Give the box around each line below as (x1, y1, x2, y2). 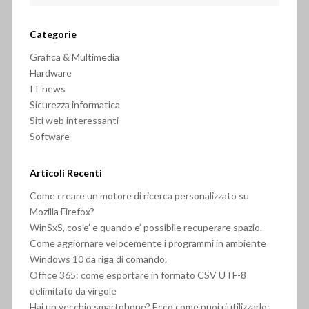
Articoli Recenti (29, 167, 102, 179)
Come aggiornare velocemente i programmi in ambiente (29, 237, 266, 249)
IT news (29, 83, 66, 94)
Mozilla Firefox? (29, 206, 94, 217)
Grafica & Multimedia (29, 51, 119, 63)
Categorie (29, 28, 77, 40)
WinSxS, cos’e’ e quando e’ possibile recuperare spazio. (29, 221, 262, 233)
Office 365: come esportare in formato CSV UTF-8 (29, 269, 246, 281)
